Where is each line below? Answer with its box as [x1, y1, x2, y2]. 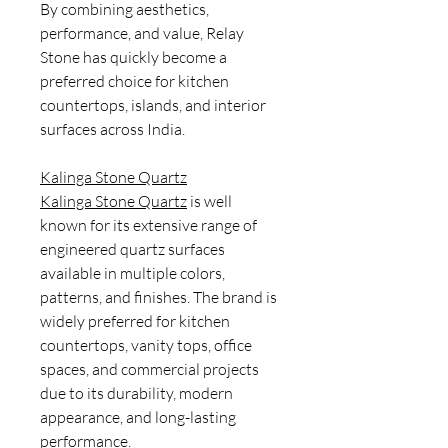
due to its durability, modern [40, 383, 233, 403]
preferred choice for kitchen [40, 71, 229, 91]
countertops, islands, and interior [40, 95, 266, 115]
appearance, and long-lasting [40, 407, 236, 427]
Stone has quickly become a [40, 47, 227, 67]
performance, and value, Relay [40, 23, 244, 43]
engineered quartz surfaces [40, 239, 225, 259]
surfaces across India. [40, 119, 185, 139]
